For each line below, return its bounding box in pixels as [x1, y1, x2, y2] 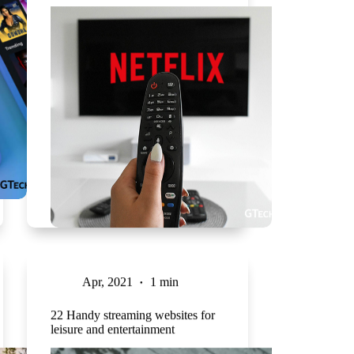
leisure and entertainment [50, 322, 175, 336]
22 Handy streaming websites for [50, 307, 215, 322]
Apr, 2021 [81, 274, 133, 288]
